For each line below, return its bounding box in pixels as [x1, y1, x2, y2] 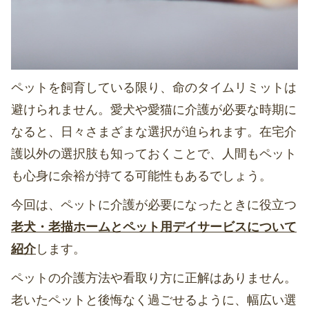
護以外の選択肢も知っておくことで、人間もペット [11, 147, 297, 161]
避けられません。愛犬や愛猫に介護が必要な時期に [11, 103, 297, 117]
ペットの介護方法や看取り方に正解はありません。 [11, 271, 297, 286]
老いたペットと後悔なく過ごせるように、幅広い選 [11, 293, 297, 308]
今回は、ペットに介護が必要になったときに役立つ [11, 198, 297, 212]
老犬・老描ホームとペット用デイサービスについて [11, 220, 297, 235]
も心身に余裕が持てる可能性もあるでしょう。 [11, 169, 272, 183]
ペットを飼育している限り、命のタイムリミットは [11, 81, 297, 95]
